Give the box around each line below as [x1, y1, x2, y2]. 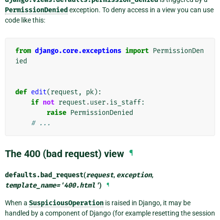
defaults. [5, 170, 40, 179]
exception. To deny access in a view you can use [68, 5, 214, 14]
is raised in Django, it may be [104, 198, 191, 207]
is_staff [110, 98, 141, 107]
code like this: [5, 16, 45, 24]
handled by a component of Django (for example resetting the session [5, 209, 215, 217]
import [125, 46, 149, 55]
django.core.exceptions [35, 46, 121, 55]
